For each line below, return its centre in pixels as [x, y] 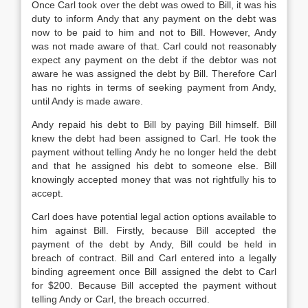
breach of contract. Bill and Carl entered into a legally [154, 258]
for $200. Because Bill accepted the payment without [154, 285]
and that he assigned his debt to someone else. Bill [154, 166]
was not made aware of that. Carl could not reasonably [154, 46]
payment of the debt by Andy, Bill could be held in [154, 244]
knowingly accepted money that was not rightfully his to [154, 179]
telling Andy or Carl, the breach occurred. [121, 299]
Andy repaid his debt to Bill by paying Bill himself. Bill [154, 124]
